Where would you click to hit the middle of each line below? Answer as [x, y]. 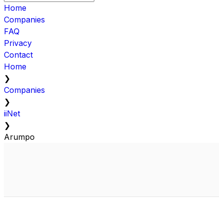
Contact [18, 55]
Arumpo [19, 137]
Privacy [18, 43]
